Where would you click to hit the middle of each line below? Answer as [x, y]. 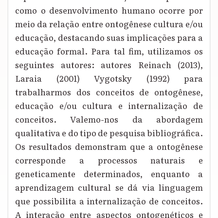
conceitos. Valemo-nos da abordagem [109, 119]
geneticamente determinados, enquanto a [109, 174]
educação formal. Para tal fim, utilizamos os [109, 51]
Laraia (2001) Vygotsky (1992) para [109, 78]
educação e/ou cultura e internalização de [109, 106]
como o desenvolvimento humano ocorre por [109, 10]
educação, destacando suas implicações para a [109, 37]
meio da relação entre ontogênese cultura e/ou [109, 24]
